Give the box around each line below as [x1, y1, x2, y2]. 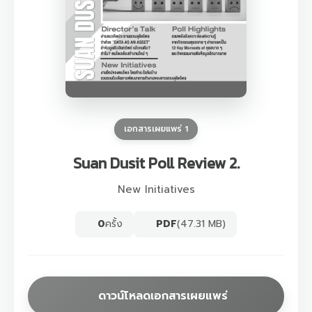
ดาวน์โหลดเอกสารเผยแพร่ [98, 287, 228, 304]
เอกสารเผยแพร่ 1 [124, 122, 188, 135]
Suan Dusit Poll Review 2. [72, 151, 240, 175]
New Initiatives [117, 181, 195, 197]
